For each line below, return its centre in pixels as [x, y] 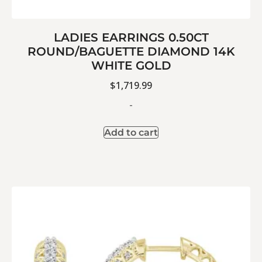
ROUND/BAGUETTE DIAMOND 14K [131, 51]
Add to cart [131, 133]
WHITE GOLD [131, 65]
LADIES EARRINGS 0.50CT [131, 37]
